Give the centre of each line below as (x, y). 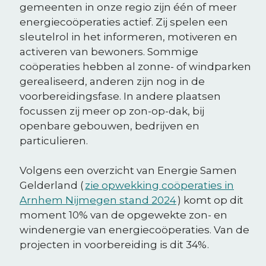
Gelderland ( (52, 186)
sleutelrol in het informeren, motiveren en (129, 37)
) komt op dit (210, 200)
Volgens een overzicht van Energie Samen (128, 171)
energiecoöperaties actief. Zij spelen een (124, 22)
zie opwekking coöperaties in (159, 186)
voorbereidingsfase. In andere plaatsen (120, 96)
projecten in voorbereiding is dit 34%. (114, 245)
